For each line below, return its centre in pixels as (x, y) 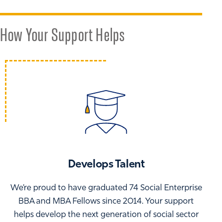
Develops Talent (106, 165)
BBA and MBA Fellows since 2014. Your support (106, 202)
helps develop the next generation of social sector (106, 215)
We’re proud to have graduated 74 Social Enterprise (106, 188)
